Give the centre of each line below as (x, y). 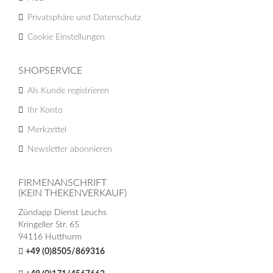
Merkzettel (47, 129)
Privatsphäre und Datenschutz (84, 17)
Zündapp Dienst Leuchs (62, 212)
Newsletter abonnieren (70, 149)
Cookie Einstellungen (66, 37)
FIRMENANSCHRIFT (62, 183)
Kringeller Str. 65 (49, 225)
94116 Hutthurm (50, 237)
